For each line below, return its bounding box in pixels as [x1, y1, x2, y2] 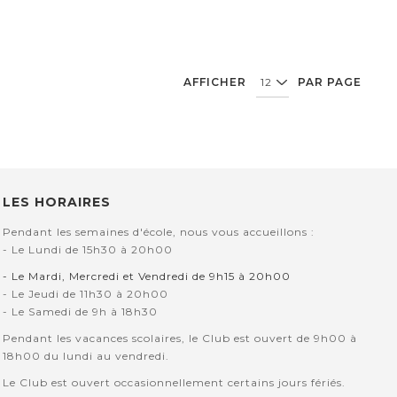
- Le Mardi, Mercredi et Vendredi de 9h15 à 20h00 [3, 269, 292, 284]
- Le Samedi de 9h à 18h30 [3, 305, 159, 319]
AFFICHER [183, 74, 246, 89]
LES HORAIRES [3, 194, 112, 211]
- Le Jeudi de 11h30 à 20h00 [3, 287, 169, 301]
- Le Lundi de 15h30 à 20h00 [3, 243, 174, 257]
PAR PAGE [298, 74, 362, 89]
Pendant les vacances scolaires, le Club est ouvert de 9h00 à [3, 331, 358, 346]
